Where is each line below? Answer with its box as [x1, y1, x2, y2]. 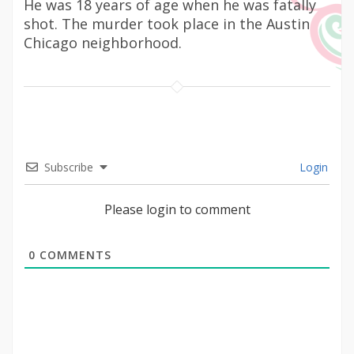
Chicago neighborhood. [24, 33, 182, 52]
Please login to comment [104, 201, 250, 218]
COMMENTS [36, 247, 111, 262]
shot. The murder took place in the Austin [24, 14, 310, 33]
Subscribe [44, 160, 93, 175]
